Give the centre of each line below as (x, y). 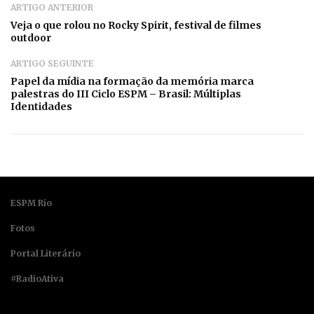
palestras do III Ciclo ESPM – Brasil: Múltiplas (126, 94)
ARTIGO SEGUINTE (52, 63)
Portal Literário (46, 253)
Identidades (41, 106)
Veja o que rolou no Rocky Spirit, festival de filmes (136, 25)
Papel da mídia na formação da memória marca (132, 81)
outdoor (31, 37)
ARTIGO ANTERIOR (52, 7)
